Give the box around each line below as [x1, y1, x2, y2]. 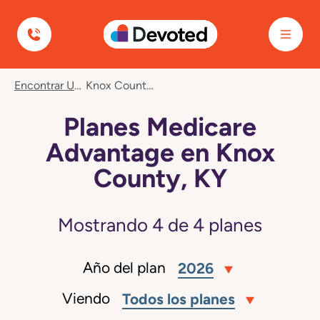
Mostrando [58, 214, 152, 236]
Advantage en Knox [45, 137, 275, 167]
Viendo [61, 290, 110, 307]
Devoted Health [101, 12, 136, 26]
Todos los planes [121, 290, 235, 308]
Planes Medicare [64, 111, 256, 141]
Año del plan [83, 259, 166, 276]
